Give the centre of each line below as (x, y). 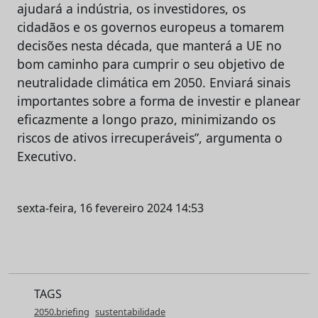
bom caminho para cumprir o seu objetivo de (151, 64)
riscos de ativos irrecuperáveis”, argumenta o (150, 137)
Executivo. (47, 156)
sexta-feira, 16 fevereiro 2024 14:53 (110, 208)
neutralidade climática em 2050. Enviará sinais (154, 82)
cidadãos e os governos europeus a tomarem (150, 27)
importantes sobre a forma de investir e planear (159, 100)
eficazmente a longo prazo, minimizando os (146, 119)
